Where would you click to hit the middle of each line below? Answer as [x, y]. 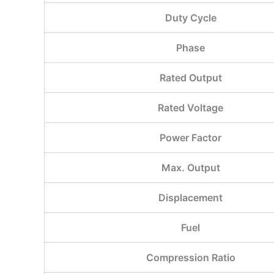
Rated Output [191, 78]
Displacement [191, 198]
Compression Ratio [191, 258]
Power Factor [191, 138]
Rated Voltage [191, 108]
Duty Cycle [191, 18]
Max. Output [191, 168]
